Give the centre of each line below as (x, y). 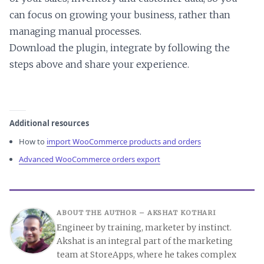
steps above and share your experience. (99, 64)
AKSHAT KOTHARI (182, 213)
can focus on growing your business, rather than (120, 14)
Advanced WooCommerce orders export (90, 159)
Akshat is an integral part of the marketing (145, 241)
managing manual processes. (75, 31)
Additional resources (49, 123)
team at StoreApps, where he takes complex (146, 255)
